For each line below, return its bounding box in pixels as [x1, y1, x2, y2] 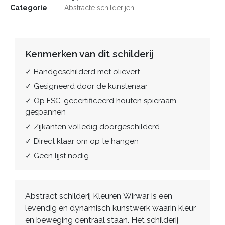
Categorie [10, 4, 47, 12]
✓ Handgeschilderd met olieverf [25, 67, 140, 76]
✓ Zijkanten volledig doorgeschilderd [25, 122, 160, 131]
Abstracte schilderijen [64, 4, 134, 12]
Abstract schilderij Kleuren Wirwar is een [25, 191, 172, 201]
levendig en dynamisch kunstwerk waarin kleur [25, 203, 196, 213]
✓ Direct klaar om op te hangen [25, 137, 139, 146]
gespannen [25, 107, 66, 117]
